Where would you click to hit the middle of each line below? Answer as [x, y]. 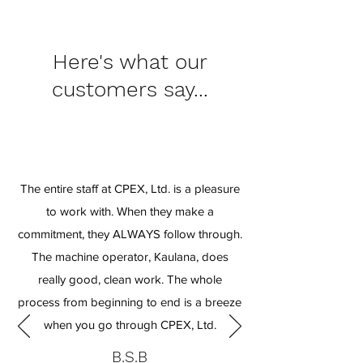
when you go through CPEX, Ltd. [130, 325]
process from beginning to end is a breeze [130, 302]
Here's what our [130, 62]
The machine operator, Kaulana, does [130, 256]
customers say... [130, 89]
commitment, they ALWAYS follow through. [130, 234]
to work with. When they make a [130, 211]
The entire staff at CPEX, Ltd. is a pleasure [130, 188]
